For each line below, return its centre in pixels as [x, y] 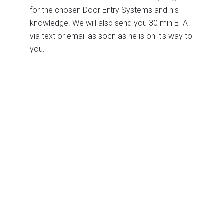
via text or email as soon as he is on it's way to [111, 36]
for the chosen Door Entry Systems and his [104, 10]
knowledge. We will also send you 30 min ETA [109, 23]
